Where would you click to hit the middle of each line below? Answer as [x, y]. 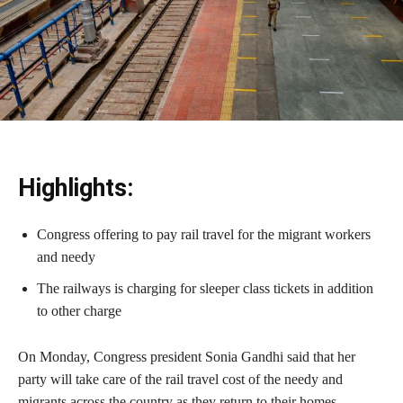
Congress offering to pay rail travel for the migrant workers [204, 234]
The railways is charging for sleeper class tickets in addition [205, 288]
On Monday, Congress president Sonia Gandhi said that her [187, 356]
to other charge [79, 310]
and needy [66, 256]
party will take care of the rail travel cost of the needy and [180, 379]
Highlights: [76, 188]
